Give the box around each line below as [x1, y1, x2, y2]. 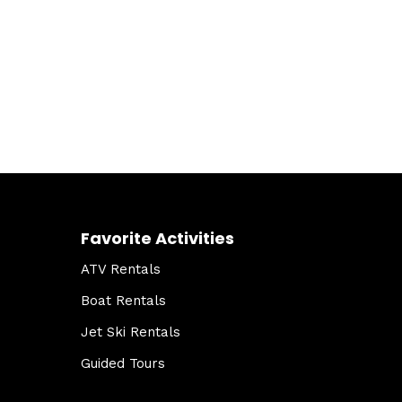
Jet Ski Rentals [81, 324, 180, 340]
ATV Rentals [81, 261, 161, 277]
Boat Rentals [81, 293, 166, 309]
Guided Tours [81, 355, 165, 371]
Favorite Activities [81, 227, 234, 249]
